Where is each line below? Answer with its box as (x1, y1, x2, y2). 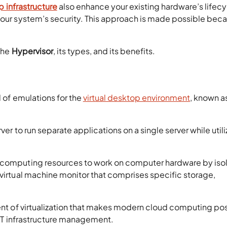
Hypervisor (11, 45, 53, 56)
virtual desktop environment (83, 92, 190, 103)
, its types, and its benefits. (53, 45, 155, 56)
